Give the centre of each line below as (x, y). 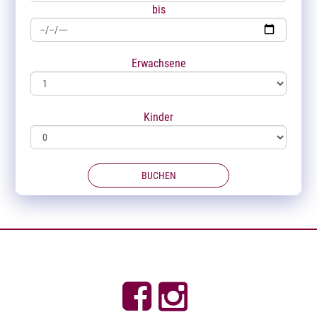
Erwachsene (158, 63)
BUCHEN (158, 175)
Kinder (158, 117)
